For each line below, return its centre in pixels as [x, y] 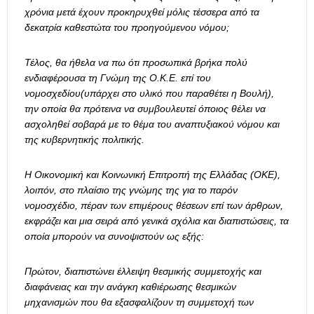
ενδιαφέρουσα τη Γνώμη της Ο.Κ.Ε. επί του [118, 78]
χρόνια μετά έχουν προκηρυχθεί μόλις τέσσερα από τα [142, 12]
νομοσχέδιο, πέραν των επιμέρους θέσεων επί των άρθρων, [154, 206]
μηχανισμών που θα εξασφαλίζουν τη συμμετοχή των [139, 302]
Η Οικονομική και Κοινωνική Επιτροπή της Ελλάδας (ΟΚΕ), [152, 175]
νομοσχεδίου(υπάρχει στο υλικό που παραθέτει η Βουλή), [149, 94]
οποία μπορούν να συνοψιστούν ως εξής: [114, 237]
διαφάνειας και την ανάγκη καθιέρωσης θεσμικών [130, 287]
